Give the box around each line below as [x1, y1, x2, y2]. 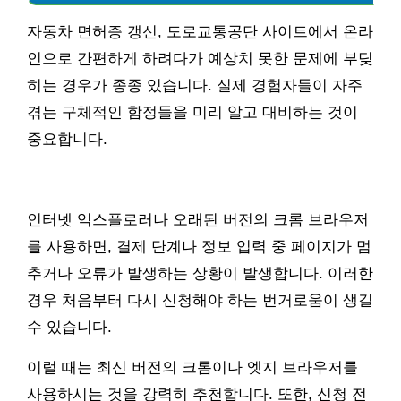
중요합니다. [27, 130, 107, 148]
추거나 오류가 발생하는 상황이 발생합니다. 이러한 [27, 264, 373, 282]
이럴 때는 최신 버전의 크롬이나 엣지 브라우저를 [27, 358, 358, 376]
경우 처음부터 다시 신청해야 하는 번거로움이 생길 [27, 291, 373, 309]
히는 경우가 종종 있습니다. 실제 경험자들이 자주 [27, 76, 363, 94]
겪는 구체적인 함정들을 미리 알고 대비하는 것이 [27, 103, 358, 121]
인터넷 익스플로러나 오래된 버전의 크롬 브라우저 [27, 210, 369, 228]
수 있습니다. [27, 318, 112, 336]
